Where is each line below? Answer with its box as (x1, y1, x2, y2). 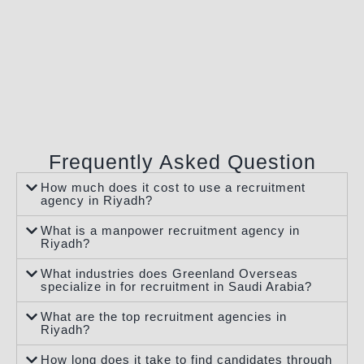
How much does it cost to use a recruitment (41, 180, 306, 194)
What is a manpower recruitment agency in (41, 223, 301, 237)
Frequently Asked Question (48, 150, 316, 173)
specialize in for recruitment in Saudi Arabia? (41, 279, 313, 293)
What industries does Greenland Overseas (41, 266, 299, 280)
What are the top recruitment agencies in (41, 310, 288, 323)
